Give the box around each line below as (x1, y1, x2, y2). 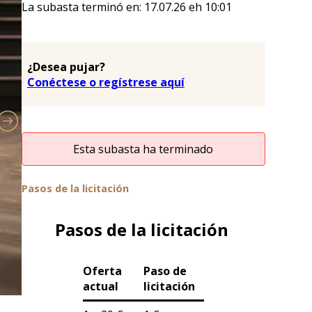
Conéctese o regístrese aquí (26, 74, 185, 90)
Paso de (143, 263, 187, 279)
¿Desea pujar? (26, 58, 105, 75)
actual (82, 279, 118, 295)
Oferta (82, 263, 122, 279)
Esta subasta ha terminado (73, 141, 214, 157)
